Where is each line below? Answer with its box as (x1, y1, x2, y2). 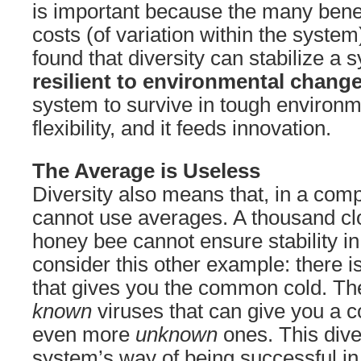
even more (32, 323, 135, 346)
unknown (135, 323, 223, 346)
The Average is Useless (32, 160, 260, 182)
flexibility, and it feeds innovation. (32, 117, 331, 139)
